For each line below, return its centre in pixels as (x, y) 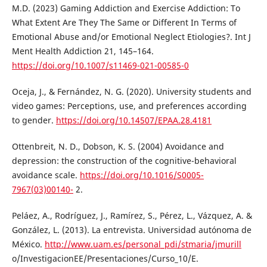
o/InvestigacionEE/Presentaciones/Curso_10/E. (105, 259)
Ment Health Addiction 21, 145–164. (83, 51)
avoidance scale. (46, 175)
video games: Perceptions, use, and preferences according (129, 106)
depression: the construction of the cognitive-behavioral (124, 161)
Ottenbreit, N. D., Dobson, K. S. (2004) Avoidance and (118, 147)
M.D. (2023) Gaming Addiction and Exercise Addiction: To (126, 8)
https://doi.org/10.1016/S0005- (142, 175)
